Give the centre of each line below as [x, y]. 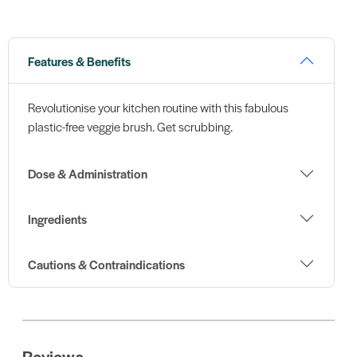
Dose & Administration [87, 174]
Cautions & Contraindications [106, 264]
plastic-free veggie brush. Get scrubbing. [130, 126]
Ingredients [57, 218]
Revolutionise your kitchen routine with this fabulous [158, 107]
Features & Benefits [79, 61]
